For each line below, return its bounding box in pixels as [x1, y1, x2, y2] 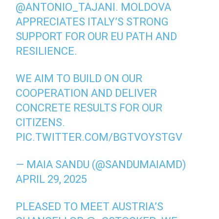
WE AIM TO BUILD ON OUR [16, 72, 143, 85]
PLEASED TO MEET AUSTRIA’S [16, 200, 164, 213]
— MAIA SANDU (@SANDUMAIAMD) [16, 158, 187, 171]
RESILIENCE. [16, 45, 78, 58]
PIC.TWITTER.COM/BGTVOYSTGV [16, 131, 183, 144]
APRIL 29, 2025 [16, 173, 88, 186]
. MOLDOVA [115, 1, 172, 14]
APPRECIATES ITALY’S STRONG [16, 16, 169, 28]
